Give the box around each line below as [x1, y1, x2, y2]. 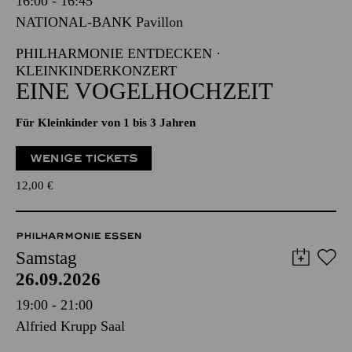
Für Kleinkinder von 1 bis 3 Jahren [16, 116, 196, 129]
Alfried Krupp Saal [16, 318, 125, 334]
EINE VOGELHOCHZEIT [16, 78, 273, 104]
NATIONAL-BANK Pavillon [16, 14, 183, 30]
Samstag [16, 248, 77, 268]
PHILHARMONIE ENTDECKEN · [16, 46, 221, 61]
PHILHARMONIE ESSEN [16, 230, 141, 241]
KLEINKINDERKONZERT [16, 63, 177, 79]
